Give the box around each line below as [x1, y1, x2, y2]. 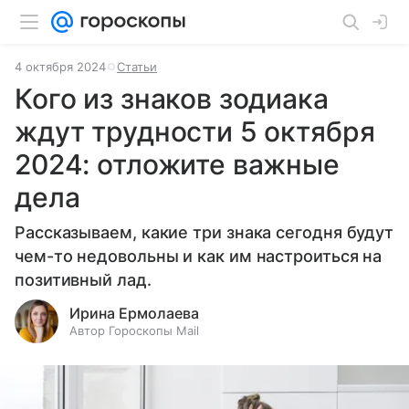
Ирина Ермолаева [69, 304, 199, 322]
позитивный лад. [15, 270, 152, 289]
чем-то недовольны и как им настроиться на [15, 246, 383, 266]
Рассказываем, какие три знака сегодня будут [15, 223, 394, 242]
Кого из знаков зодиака [15, 82, 329, 115]
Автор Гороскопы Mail [69, 323, 199, 338]
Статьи [117, 59, 157, 74]
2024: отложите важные [15, 148, 340, 181]
